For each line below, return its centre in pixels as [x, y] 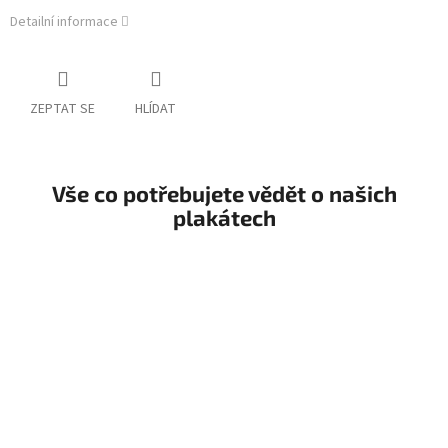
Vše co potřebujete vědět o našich [224, 193]
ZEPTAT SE [62, 109]
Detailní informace [64, 22]
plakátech [224, 217]
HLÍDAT [155, 109]
